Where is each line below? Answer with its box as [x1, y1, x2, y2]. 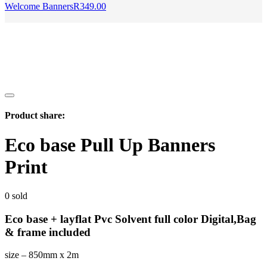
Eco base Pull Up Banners [5, 133, 215, 156]
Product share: [5, 110, 65, 121]
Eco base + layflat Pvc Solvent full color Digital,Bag [5, 212, 256, 225]
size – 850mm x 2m [5, 250, 79, 260]
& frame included [5, 225, 91, 238]
